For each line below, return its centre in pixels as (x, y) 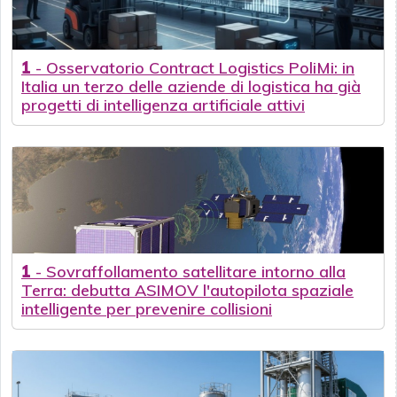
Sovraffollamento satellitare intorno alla (196, 272)
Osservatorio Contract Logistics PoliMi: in (200, 68)
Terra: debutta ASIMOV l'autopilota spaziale (187, 291)
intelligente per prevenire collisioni (147, 309)
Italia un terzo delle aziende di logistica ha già (191, 87)
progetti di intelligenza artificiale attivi (163, 105)
